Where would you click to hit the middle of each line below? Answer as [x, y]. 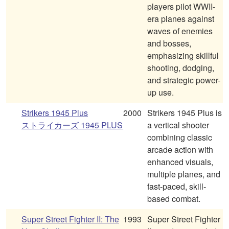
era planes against [181, 19]
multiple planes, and [184, 174]
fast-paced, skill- [177, 187]
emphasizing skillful [183, 56]
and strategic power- [184, 80]
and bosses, [169, 43]
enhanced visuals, [180, 162]
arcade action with [180, 150]
